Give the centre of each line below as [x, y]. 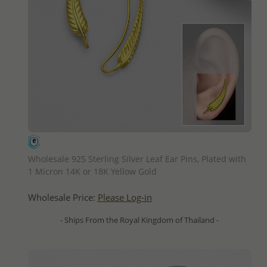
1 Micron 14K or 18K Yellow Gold [92, 171]
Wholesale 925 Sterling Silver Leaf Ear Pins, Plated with [137, 159]
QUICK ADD [139, 142]
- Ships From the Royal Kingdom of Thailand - [139, 220]
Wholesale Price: [63, 197]
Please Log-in [125, 197]
